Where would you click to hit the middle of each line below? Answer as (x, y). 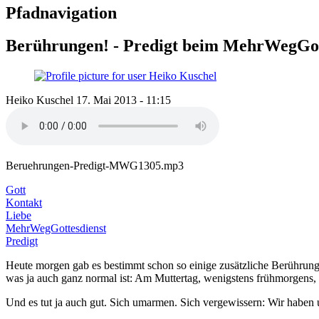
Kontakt (24, 203)
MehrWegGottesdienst (56, 229)
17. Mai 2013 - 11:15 (124, 100)
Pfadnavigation (61, 12)
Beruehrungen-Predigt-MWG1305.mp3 (95, 166)
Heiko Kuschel (40, 100)
